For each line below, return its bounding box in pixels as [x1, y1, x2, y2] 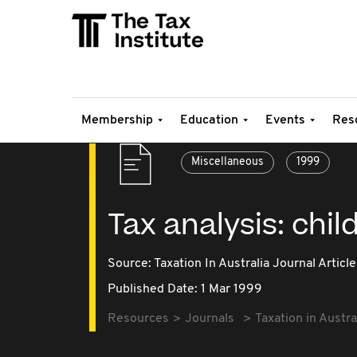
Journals [185, 312, 234, 325]
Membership [81, 114, 153, 127]
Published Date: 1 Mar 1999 [108, 283, 262, 296]
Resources [108, 312, 169, 325]
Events [265, 114, 305, 127]
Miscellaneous [191, 156, 264, 168]
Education [180, 114, 238, 127]
